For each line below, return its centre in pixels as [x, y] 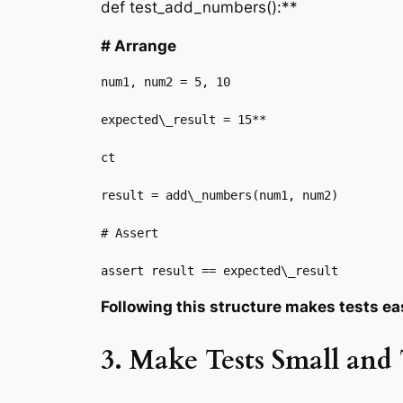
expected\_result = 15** [184, 119]
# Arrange [139, 45]
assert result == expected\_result [219, 270]
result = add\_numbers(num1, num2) [219, 195]
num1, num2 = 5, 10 [166, 81]
